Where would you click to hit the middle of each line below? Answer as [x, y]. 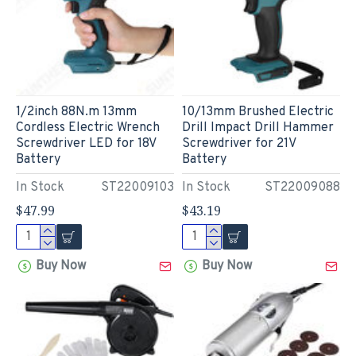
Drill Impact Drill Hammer [257, 128]
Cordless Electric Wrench [88, 128]
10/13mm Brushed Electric [257, 112]
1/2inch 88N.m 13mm [76, 112]
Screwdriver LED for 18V [86, 143]
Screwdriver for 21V [238, 143]
